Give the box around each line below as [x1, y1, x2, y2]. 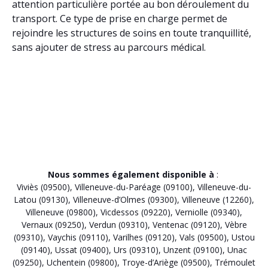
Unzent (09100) [163, 243, 223, 255]
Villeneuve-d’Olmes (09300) [73, 193, 177, 205]
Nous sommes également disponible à [47, 168, 214, 180]
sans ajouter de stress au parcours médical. [12, 40, 206, 54]
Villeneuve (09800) [26, 206, 96, 218]
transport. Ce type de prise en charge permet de [12, 11, 227, 25]
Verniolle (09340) [175, 206, 240, 218]
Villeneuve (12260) [182, 193, 252, 205]
